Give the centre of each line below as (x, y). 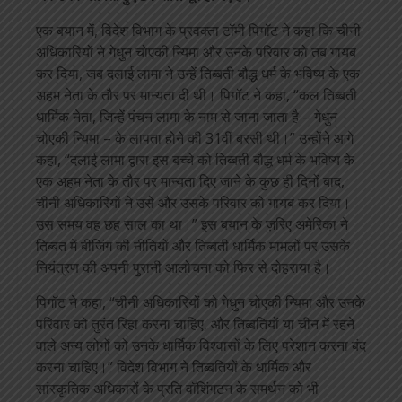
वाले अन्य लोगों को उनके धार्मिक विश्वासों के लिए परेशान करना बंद (201, 345)
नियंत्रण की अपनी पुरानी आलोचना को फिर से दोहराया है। (184, 267)
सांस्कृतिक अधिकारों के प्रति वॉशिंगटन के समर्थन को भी (177, 389)
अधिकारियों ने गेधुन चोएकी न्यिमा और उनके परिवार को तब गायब (196, 52)
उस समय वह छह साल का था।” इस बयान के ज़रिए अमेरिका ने (192, 224)
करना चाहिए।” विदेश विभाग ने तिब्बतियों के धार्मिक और (174, 367)
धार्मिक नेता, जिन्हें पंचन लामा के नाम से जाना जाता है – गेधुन (187, 117)
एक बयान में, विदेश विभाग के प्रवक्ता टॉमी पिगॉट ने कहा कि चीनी (198, 31)
